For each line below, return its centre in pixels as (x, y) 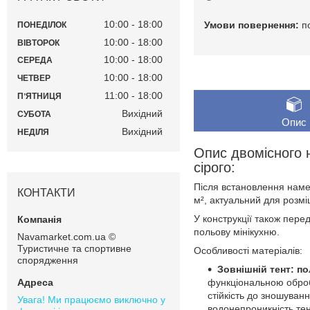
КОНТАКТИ (46, 192)
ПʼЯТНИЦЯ (39, 97)
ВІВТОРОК (38, 43)
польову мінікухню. (237, 231)
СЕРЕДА (35, 61)
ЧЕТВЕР (34, 79)
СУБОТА (34, 114)
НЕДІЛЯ (33, 132)
